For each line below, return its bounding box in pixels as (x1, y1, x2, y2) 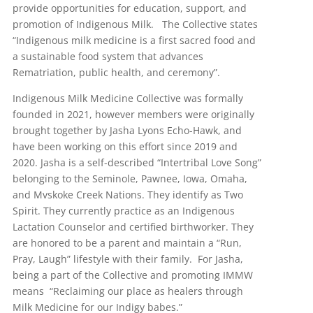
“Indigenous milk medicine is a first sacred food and (12, 33, 256, 47)
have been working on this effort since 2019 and (12, 139, 238, 153)
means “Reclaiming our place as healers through (12, 284, 243, 298)
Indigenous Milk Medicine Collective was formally (12, 91, 243, 105)
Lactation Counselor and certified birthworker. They (12, 219, 254, 233)
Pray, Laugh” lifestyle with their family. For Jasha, (12, 252, 243, 265)
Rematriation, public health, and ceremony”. (12, 65, 220, 79)
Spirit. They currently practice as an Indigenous (12, 203, 235, 217)
